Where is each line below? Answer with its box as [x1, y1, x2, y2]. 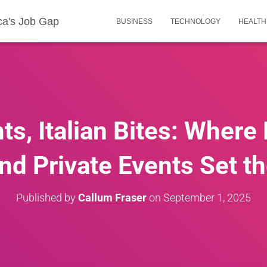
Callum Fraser [78, 191, 147, 204]
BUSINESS [116, 17, 153, 26]
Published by [16, 191, 78, 204]
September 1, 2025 [163, 191, 251, 204]
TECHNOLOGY [170, 17, 221, 26]
